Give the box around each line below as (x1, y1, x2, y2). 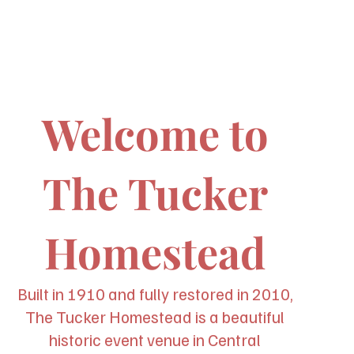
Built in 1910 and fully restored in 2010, (17, 282, 293, 304)
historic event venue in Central (49, 328, 262, 350)
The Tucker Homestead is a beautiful (25, 305, 285, 327)
